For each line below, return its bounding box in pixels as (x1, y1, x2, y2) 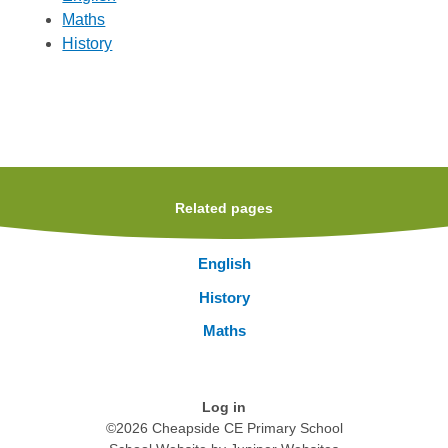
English (197, 255, 251, 273)
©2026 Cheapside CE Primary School (105, 420, 343, 436)
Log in (202, 399, 246, 415)
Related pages (175, 201, 273, 217)
